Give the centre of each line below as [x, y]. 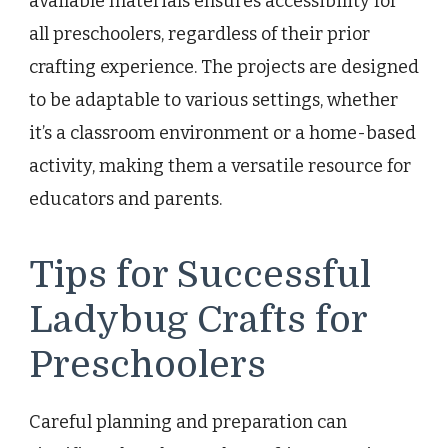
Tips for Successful [200, 274]
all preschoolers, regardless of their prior [199, 33]
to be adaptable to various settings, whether [213, 99]
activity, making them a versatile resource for [220, 165]
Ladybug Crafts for [198, 319]
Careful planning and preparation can [188, 422]
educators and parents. [125, 198]
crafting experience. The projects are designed [224, 66]
